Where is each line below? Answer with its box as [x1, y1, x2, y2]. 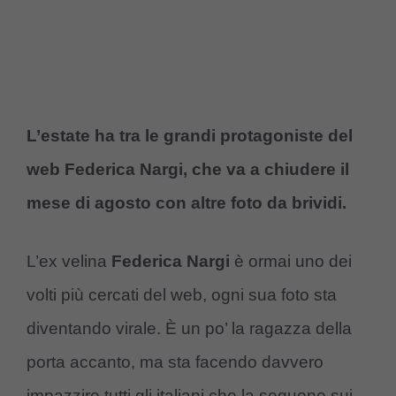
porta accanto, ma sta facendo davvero [27, 353, 324, 372]
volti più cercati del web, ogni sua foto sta [27, 286, 337, 305]
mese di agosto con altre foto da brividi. [27, 193, 346, 212]
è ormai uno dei [230, 252, 352, 271]
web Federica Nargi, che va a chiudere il [27, 159, 349, 179]
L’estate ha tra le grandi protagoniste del [27, 126, 353, 145]
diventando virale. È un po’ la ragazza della [27, 319, 352, 339]
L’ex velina [27, 252, 111, 271]
